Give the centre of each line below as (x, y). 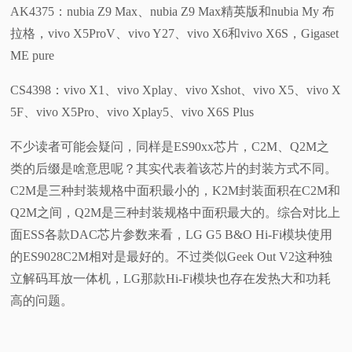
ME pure (33, 56)
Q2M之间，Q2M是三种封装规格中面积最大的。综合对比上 (176, 213)
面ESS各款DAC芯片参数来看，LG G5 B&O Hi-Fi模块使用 (172, 235)
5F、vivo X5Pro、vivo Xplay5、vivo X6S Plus (132, 112)
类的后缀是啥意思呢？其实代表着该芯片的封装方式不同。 (174, 169)
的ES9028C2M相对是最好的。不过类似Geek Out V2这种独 (172, 257)
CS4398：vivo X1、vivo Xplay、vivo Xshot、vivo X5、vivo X (176, 90)
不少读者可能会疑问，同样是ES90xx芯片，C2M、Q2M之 (170, 147)
